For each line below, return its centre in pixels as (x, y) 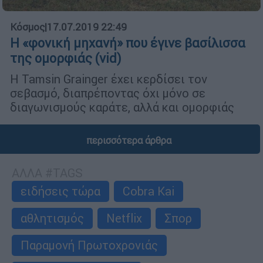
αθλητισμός (52, 218)
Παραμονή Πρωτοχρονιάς (89, 245)
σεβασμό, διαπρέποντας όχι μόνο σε (108, 93)
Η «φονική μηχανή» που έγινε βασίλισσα (128, 43)
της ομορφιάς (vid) (66, 59)
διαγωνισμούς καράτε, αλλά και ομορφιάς (122, 107)
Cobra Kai (149, 191)
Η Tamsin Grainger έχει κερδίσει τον (109, 79)
